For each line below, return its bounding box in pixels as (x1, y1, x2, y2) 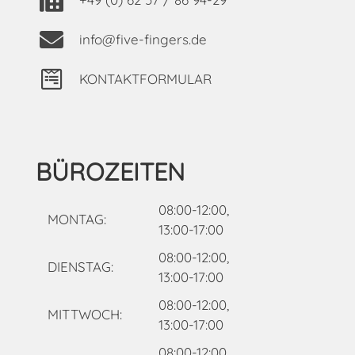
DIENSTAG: (47, 258, 113, 276)
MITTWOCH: (47, 306, 122, 323)
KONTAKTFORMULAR (78, 70, 212, 87)
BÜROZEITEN (35, 155, 185, 187)
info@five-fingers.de (78, 30, 207, 48)
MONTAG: (47, 211, 106, 228)
